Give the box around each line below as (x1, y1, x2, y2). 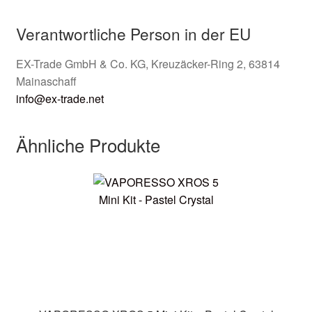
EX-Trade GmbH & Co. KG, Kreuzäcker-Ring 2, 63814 (15, 55, 280, 72)
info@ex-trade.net (15, 90, 104, 107)
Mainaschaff (15, 72, 77, 89)
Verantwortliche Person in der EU (15, 22, 251, 45)
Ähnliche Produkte (15, 132, 160, 158)
